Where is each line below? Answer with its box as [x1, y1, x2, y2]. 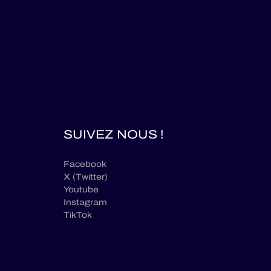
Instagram [64, 196, 107, 209]
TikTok [64, 209, 92, 222]
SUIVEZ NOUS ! [64, 125, 164, 144]
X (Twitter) [64, 171, 108, 184]
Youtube [64, 183, 99, 197]
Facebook [64, 158, 106, 171]
